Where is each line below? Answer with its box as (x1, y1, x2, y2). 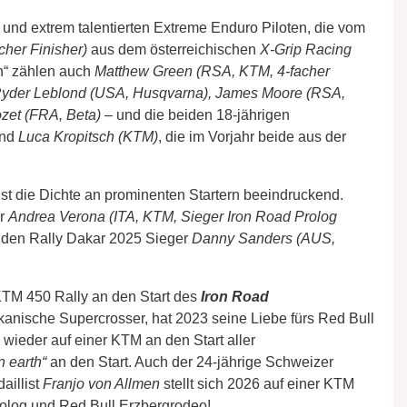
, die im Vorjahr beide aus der (158, 128, 346, 144)
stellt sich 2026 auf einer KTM (160, 375, 354, 392)
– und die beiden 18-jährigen (101, 106, 290, 123)
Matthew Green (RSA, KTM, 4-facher (94, 63, 330, 79)
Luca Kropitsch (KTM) (18, 128, 158, 144)
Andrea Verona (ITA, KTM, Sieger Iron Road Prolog (8, 208, 337, 224)
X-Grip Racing (260, 41, 352, 57)
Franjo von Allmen (43, 375, 160, 392)
